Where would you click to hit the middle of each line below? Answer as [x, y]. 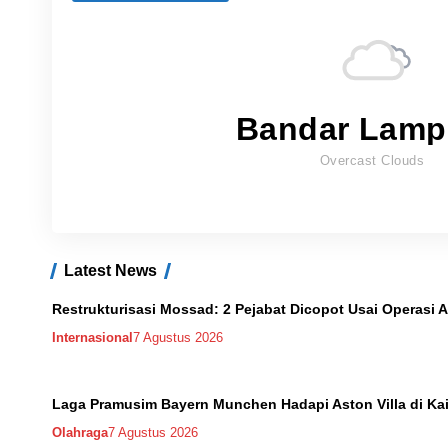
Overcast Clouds [372, 160]
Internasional [92, 337]
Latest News [110, 270]
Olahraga [80, 432]
